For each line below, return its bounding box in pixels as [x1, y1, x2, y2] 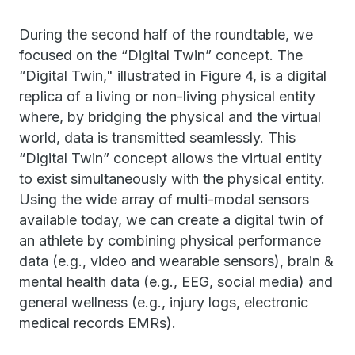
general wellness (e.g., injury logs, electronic [19, 294, 308, 311]
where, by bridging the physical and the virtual [19, 109, 321, 125]
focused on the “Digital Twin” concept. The [19, 47, 303, 63]
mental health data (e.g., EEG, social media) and [19, 273, 333, 290]
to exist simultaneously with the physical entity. [19, 170, 325, 187]
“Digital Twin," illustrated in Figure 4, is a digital [19, 67, 326, 84]
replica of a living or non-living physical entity [19, 88, 315, 105]
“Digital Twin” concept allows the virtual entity [19, 150, 322, 166]
